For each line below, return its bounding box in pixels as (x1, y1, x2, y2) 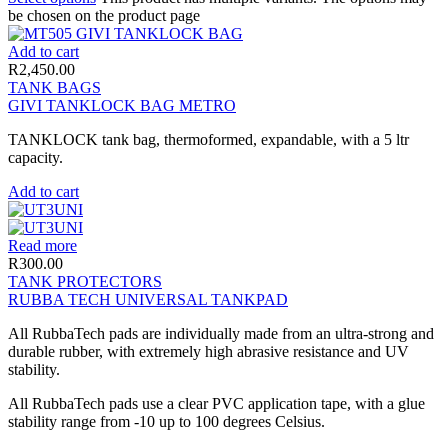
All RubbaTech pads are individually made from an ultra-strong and (8, 324, 434, 342)
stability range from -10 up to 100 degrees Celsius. (8, 412, 325, 430)
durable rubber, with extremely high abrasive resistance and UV (8, 342, 409, 360)
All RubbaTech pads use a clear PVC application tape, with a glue (8, 394, 425, 412)
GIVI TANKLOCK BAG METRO (8, 96, 236, 114)
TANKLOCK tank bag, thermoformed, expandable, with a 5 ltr (8, 130, 409, 148)
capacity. (8, 148, 63, 166)
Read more (8, 236, 77, 254)
